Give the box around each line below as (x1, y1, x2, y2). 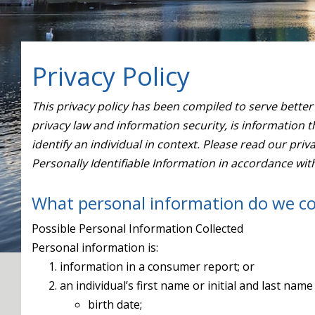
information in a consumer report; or (60, 259, 255, 274)
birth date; (88, 297, 142, 312)
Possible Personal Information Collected (32, 221, 243, 236)
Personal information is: (32, 240, 158, 255)
